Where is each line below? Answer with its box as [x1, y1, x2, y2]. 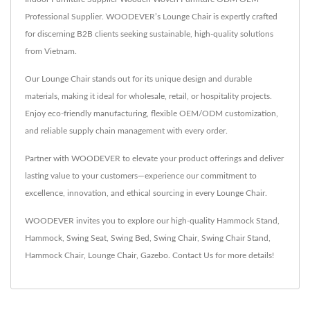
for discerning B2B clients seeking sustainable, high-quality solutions [25, 29, 273, 38]
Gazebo [140, 250, 168, 259]
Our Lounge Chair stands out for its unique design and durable [25, 74, 252, 83]
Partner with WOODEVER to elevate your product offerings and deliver [25, 154, 284, 163]
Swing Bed [111, 233, 149, 242]
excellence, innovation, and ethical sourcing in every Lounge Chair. [25, 188, 267, 197]
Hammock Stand [217, 216, 277, 225]
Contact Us [172, 250, 213, 259]
